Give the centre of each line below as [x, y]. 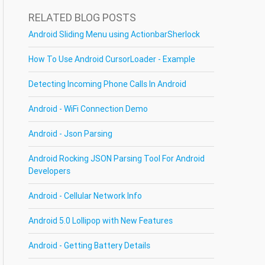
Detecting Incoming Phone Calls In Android [108, 84]
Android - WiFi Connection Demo [88, 109]
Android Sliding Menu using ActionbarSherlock [114, 34]
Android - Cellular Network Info [85, 196]
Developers [50, 171]
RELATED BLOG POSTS [83, 17]
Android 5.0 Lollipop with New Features [101, 221]
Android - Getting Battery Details [90, 245]
